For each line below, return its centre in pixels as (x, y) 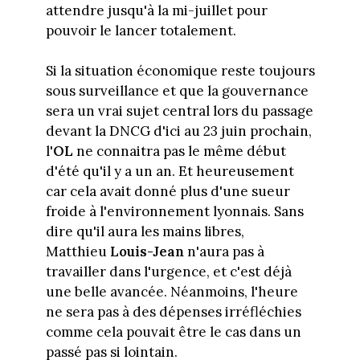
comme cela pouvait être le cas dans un (173, 332)
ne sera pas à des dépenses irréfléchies (173, 312)
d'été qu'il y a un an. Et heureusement (170, 172)
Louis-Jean (147, 252)
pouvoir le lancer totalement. (141, 30)
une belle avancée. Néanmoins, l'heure (172, 292)
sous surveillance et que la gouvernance (177, 91)
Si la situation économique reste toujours (180, 71)
